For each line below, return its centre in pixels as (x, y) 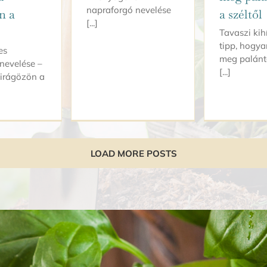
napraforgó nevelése (129, 10)
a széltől (241, 14)
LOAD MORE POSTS (133, 154)
